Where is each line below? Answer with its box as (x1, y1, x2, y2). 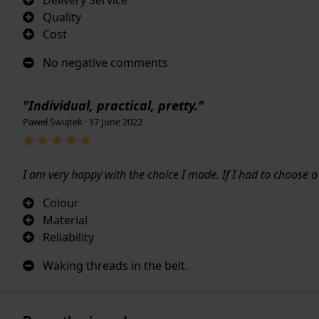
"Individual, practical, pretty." (23, 96, 204, 114)
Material (43, 211, 88, 228)
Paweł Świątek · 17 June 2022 (23, 115, 142, 128)
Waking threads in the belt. (43, 257, 188, 273)
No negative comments (43, 54, 168, 70)
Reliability (43, 229, 94, 245)
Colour (43, 194, 79, 211)
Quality (43, 9, 81, 25)
